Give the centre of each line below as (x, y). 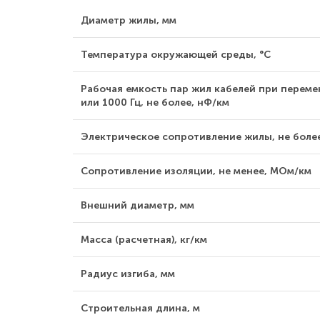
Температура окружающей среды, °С (176, 55)
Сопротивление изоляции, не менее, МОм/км (196, 171)
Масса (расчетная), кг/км (144, 240)
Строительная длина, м (140, 308)
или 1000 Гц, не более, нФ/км (155, 102)
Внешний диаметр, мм (137, 205)
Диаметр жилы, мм (129, 20)
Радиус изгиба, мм (128, 274)
